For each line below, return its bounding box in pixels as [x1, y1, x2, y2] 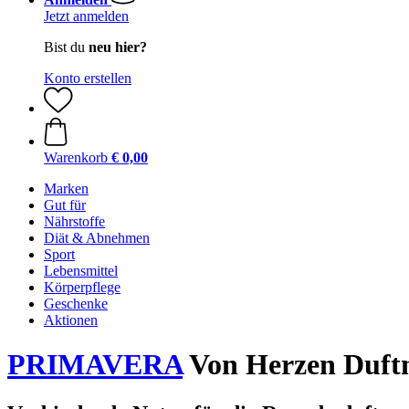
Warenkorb [44, 150, 108, 165]
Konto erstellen [44, 70, 131, 86]
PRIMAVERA [7, 348, 183, 382]
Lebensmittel [44, 263, 118, 278]
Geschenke [44, 296, 108, 311]
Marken [44, 181, 89, 196]
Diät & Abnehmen [44, 230, 150, 246]
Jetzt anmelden [44, 8, 129, 24]
